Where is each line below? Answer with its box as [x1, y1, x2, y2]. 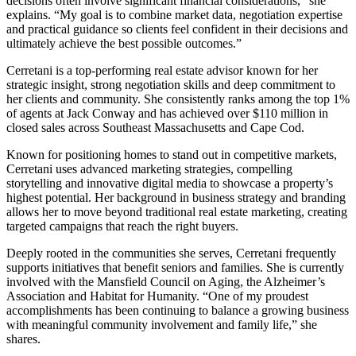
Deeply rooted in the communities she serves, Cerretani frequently [6, 246, 336, 260]
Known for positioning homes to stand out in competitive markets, [6, 147, 337, 161]
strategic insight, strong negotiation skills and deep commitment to [6, 77, 335, 91]
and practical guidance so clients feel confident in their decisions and [6, 21, 348, 36]
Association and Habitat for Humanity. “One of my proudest [6, 288, 308, 303]
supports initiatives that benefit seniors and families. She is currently [6, 260, 344, 274]
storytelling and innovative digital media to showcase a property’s [6, 176, 333, 190]
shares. [6, 331, 41, 346]
